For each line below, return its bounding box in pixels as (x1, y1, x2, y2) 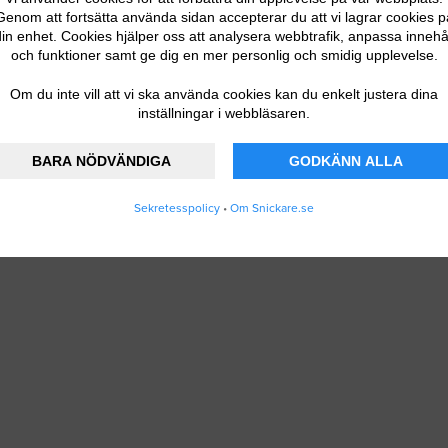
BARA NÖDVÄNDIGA (32, 153, 172, 170)
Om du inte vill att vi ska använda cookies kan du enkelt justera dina (10, 86, 438, 103)
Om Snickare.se (230, 201, 314, 216)
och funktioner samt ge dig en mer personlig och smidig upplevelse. (10, 47, 438, 64)
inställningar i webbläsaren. (138, 105, 310, 122)
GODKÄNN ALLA (289, 153, 404, 170)
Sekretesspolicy (134, 201, 220, 216)
